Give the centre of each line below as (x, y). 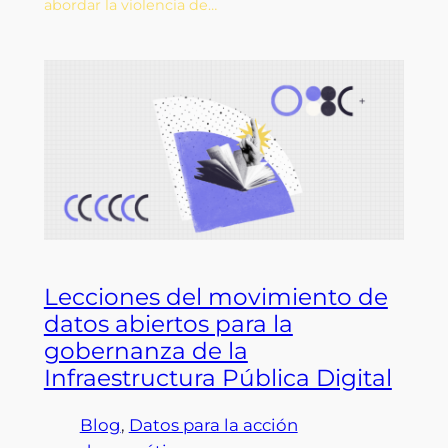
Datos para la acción (213, 424)
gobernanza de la (145, 351)
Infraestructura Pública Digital (217, 378)
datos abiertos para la (168, 324)
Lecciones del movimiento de (215, 297)
